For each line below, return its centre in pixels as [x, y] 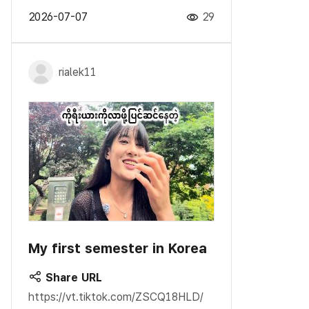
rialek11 [78, 72]
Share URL [72, 277]
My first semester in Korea [118, 248]
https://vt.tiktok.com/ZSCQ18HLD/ [116, 297]
